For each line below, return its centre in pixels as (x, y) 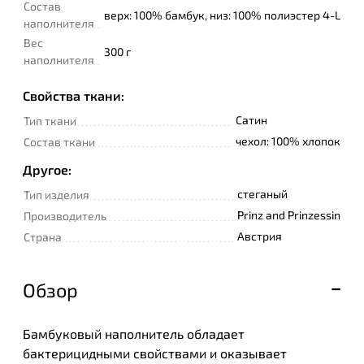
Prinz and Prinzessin (289, 214)
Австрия (260, 236)
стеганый (262, 193)
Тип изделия (56, 194)
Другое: (47, 169)
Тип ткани (50, 120)
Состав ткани (59, 141)
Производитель (65, 215)
